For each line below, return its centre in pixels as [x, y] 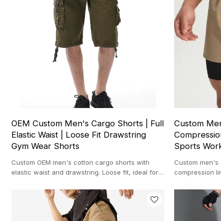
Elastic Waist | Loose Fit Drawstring [79, 134]
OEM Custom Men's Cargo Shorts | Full [88, 123]
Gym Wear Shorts [46, 146]
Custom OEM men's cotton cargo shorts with [81, 162]
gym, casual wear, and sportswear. [66, 182]
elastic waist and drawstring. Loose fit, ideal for [85, 172]
